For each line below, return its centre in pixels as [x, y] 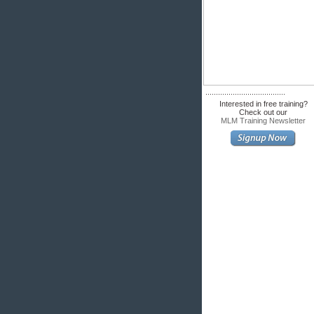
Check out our [263, 112]
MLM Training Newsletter [263, 121]
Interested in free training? [263, 104]
